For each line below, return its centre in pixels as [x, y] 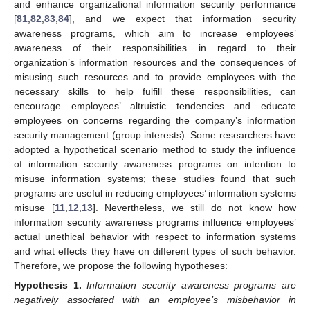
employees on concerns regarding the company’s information [155, 120]
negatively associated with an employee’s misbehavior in [155, 300]
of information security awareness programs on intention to [155, 164]
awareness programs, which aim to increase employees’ [155, 33]
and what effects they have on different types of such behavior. [155, 251]
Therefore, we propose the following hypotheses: [121, 265]
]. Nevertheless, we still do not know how [194, 207]
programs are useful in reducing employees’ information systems [155, 193]
